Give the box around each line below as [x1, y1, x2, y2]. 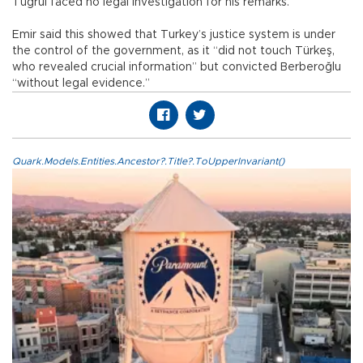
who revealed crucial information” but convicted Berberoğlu [12, 61, 341, 73]
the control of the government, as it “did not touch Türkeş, [12, 45, 335, 57]
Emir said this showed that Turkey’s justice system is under [12, 28, 335, 41]
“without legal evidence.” [12, 77, 150, 89]
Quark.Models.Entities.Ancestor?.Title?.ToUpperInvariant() [12, 156, 284, 166]
